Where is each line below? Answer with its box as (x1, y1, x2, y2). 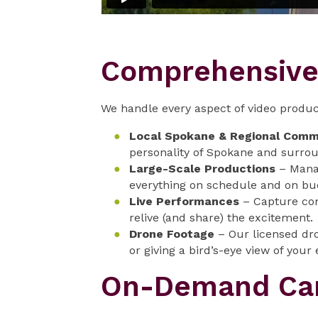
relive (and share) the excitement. (129, 210, 313, 224)
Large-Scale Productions (129, 161, 275, 175)
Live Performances (129, 194, 239, 208)
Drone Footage (129, 226, 214, 241)
